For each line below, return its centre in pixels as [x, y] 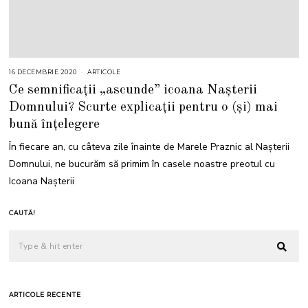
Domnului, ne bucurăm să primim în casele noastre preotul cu [142, 164]
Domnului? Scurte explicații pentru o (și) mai [144, 107]
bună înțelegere [55, 124]
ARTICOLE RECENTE [45, 294]
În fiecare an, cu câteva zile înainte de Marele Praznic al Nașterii [150, 146]
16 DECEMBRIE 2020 [43, 72]
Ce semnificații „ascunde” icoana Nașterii [133, 90]
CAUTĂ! [23, 212]
